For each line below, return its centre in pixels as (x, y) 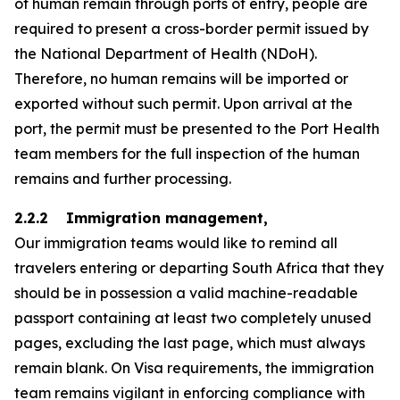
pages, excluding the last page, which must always (190, 343)
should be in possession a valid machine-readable (186, 293)
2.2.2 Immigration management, (141, 218)
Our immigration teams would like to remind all (176, 243)
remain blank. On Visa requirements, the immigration (194, 368)
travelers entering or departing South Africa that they (199, 268)
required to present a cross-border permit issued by (192, 29)
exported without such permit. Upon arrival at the (183, 104)
